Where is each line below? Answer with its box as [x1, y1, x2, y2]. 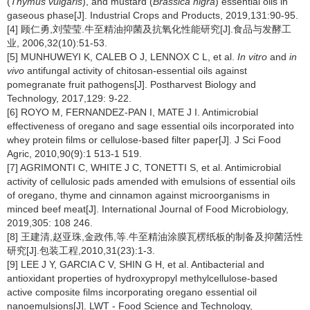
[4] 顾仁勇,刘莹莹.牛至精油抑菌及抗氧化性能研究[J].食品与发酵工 [7, 24, 291, 35]
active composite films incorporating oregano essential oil [7, 286, 257, 298]
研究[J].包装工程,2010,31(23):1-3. [7, 245, 155, 256]
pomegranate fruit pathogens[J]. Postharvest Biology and [7, 79, 256, 90]
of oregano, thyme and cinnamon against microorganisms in [7, 190, 270, 201]
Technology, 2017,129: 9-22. [7, 93, 131, 104]
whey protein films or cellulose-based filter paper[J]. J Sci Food [7, 134, 281, 145]
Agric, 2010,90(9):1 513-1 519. [7, 148, 142, 159]
